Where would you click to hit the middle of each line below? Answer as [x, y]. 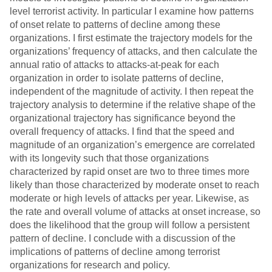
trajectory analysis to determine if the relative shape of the [133, 105]
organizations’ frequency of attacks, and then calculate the [134, 52]
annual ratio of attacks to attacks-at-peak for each [114, 65]
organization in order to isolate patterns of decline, [117, 78]
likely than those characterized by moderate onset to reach [134, 185]
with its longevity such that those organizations [109, 158]
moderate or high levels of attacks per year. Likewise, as [129, 199]
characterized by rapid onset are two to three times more [130, 172]
